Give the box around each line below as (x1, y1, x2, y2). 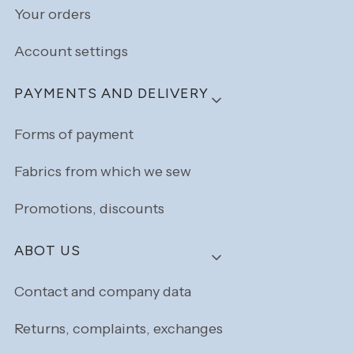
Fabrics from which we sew (14, 163, 191, 181)
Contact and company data (14, 283, 191, 301)
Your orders (14, 6, 91, 24)
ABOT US (14, 241, 81, 259)
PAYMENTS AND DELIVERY (14, 84, 209, 102)
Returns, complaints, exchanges (14, 320, 223, 338)
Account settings (14, 43, 128, 61)
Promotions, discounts (14, 200, 164, 218)
